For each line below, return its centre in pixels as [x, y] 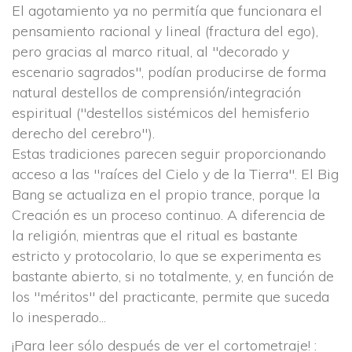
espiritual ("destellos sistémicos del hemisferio [161, 113]
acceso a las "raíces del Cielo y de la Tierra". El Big [175, 174]
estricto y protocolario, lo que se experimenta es [167, 256]
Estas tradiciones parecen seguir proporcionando [169, 154]
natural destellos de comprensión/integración [156, 92]
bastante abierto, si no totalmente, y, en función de [173, 276]
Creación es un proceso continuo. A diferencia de [169, 215]
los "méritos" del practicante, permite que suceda [170, 297]
